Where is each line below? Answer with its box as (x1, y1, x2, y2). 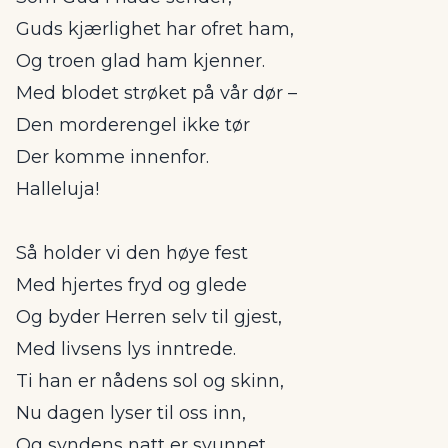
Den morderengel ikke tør (16, 114, 250, 136)
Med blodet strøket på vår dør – (16, 82, 297, 104)
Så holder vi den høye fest (16, 242, 248, 264)
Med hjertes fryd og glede (16, 274, 247, 296)
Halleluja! (16, 178, 99, 200)
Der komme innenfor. (16, 146, 209, 168)
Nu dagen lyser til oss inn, (16, 402, 246, 424)
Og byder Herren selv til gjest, (16, 306, 282, 328)
